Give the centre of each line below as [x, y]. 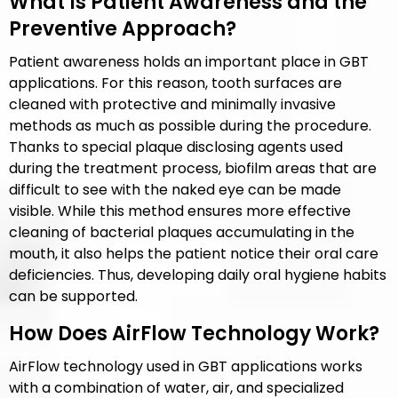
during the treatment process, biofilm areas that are [193, 168]
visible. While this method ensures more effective [180, 211]
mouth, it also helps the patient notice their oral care [194, 254]
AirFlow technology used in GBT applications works [186, 366]
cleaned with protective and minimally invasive [172, 104]
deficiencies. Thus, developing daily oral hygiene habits [198, 275]
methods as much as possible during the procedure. [190, 126]
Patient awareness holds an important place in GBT [189, 62]
